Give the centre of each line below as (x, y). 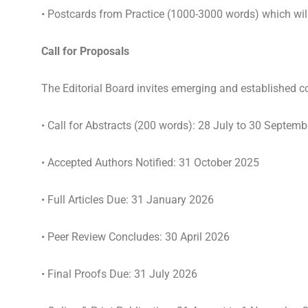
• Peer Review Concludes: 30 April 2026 (135, 237)
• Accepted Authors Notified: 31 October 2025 (150, 163)
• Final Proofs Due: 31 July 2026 (119, 274)
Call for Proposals (85, 51)
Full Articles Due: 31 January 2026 (130, 200)
